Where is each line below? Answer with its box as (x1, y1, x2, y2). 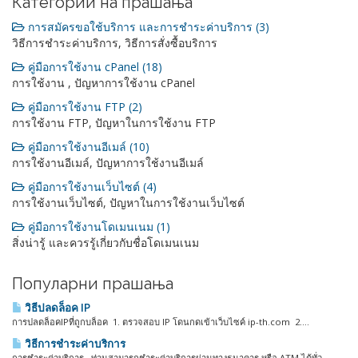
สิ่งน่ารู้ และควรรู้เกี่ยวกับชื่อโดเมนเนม (12, 235, 199, 250)
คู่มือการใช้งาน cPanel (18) (25, 59, 162, 74)
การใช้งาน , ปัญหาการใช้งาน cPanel (12, 75, 195, 90)
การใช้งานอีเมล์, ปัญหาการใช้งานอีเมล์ (12, 155, 204, 170)
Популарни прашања (12, 274, 173, 293)
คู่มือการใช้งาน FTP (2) (25, 99, 142, 114)
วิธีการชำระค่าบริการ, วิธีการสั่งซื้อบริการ (12, 35, 217, 50)
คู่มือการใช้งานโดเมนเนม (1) (25, 219, 170, 234)
